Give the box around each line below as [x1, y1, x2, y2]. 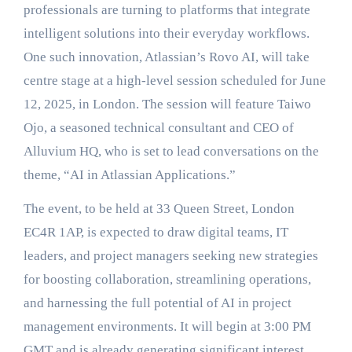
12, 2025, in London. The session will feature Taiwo [23, 97, 311, 112]
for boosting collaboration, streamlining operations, [23, 272, 311, 287]
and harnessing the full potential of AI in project [23, 295, 291, 310]
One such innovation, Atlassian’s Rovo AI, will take [23, 49, 310, 64]
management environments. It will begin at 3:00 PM [23, 319, 311, 334]
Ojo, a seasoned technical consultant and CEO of [23, 120, 294, 135]
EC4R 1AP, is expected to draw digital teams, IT [23, 225, 288, 240]
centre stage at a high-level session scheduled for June [23, 73, 326, 88]
